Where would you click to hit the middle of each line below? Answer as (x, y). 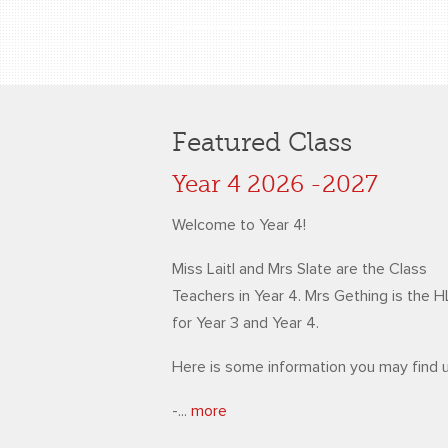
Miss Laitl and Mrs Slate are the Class (299, 269)
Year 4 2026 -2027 (275, 184)
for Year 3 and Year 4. (245, 323)
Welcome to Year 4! (241, 225)
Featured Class (262, 142)
